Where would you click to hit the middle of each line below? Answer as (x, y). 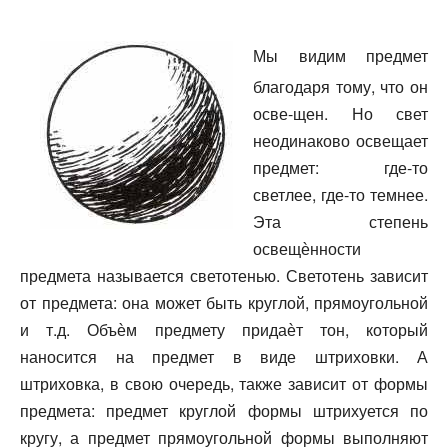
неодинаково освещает (340, 140)
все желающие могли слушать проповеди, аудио (224, 433)
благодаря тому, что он (340, 86)
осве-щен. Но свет (340, 113)
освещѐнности (307, 248)
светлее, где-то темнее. (340, 194)
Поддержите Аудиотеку (224, 370)
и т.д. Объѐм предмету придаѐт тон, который (224, 329)
